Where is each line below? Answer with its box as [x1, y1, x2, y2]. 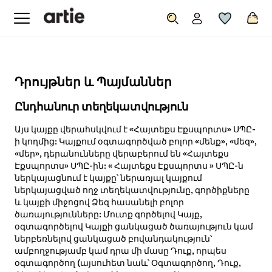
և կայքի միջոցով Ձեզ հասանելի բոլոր [14, 198, 184, 207]
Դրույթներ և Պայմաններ [14, 76, 172, 89]
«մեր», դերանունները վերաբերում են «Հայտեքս [14, 149, 229, 158]
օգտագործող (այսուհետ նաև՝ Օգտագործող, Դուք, [14, 259, 241, 268]
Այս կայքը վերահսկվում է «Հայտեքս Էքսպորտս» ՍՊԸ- [14, 125, 256, 134]
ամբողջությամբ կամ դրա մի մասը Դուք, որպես [14, 246, 226, 256]
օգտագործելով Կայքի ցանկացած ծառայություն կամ [14, 222, 253, 231]
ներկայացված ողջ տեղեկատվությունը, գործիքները [14, 186, 250, 195]
